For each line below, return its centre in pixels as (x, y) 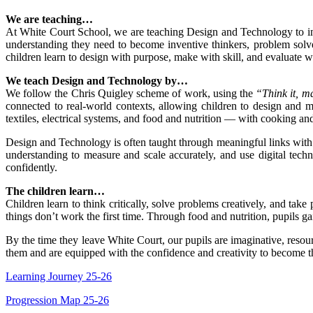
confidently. (31, 167)
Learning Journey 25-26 (59, 276)
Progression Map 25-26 (57, 300)
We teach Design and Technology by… (97, 80)
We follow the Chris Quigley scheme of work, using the (131, 93)
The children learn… (55, 191)
